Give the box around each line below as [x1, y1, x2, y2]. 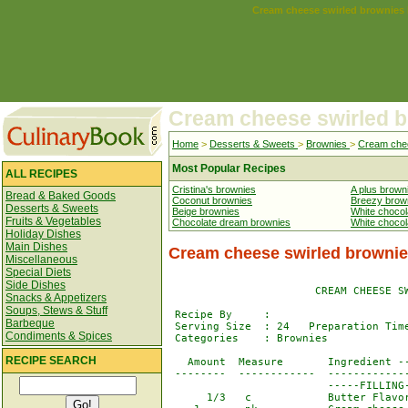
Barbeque [5, 317, 55, 330]
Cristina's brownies [172, 184, 256, 195]
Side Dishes [5, 279, 66, 291]
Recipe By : [168, 309, 277, 321]
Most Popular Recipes [172, 162, 286, 175]
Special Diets [5, 266, 71, 279]
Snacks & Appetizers [5, 291, 107, 304]
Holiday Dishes [5, 228, 81, 240]
